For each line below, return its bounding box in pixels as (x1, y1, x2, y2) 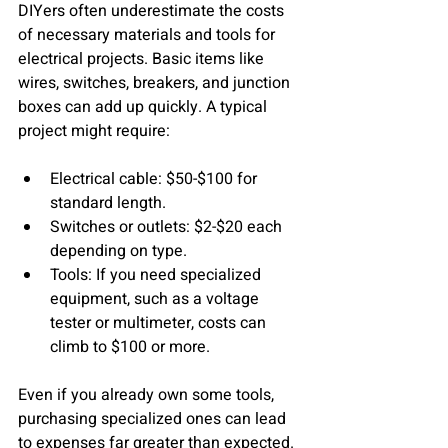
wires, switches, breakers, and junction (18, 71, 294, 95)
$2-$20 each (190, 215, 286, 239)
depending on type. (50, 239, 187, 263)
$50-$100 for (162, 167, 261, 191)
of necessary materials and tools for (18, 23, 279, 47)
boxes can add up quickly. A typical (18, 95, 271, 119)
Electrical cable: (50, 167, 162, 191)
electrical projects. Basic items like (18, 47, 268, 71)
